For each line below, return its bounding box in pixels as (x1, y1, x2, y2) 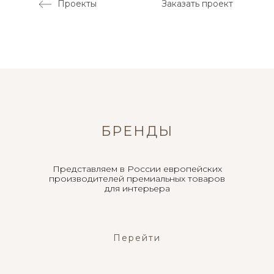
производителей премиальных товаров (49, 172, 225, 184)
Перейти (113, 232, 161, 243)
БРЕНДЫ (101, 122, 173, 139)
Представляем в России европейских (52, 163, 222, 174)
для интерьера (104, 182, 170, 194)
